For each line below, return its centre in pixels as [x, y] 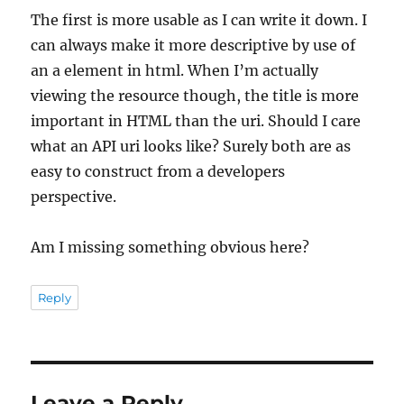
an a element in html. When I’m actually [175, 70]
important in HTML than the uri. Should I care [196, 120]
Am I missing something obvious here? [170, 247]
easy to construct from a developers [158, 171]
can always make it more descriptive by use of [193, 45]
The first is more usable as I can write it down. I [199, 19]
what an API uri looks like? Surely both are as [191, 146]
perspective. [74, 196]
